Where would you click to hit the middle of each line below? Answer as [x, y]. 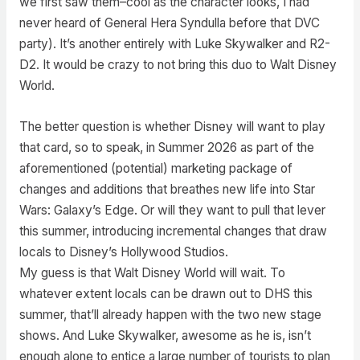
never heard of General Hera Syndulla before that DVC [169, 22]
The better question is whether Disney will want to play [172, 126]
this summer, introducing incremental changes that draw [173, 231]
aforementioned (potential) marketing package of [155, 168]
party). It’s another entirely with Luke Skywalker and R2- [174, 43]
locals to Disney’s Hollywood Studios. [123, 252]
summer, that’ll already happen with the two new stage [170, 314]
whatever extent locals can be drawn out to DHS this [166, 293]
